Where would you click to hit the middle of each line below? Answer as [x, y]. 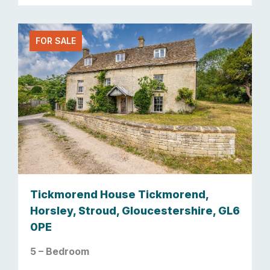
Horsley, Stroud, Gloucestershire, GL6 [135, 210]
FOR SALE [56, 41]
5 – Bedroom [60, 251]
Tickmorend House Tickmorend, [119, 194]
